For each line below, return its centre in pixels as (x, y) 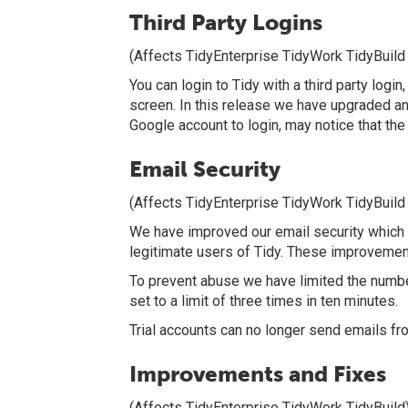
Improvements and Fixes (258, 374)
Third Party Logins (226, 22)
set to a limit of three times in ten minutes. (264, 301)
